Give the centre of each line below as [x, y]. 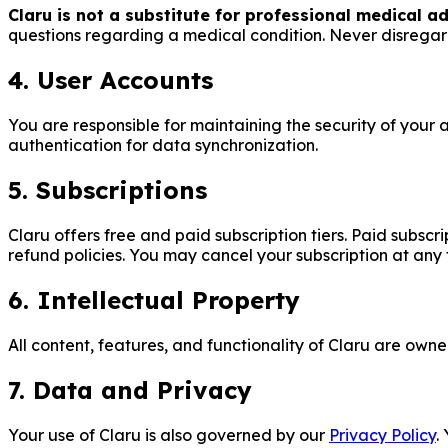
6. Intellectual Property [154, 299]
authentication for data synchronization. [163, 145]
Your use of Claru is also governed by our [166, 434]
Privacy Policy [382, 434]
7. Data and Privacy [130, 389]
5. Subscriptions [107, 190]
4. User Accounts [110, 80]
